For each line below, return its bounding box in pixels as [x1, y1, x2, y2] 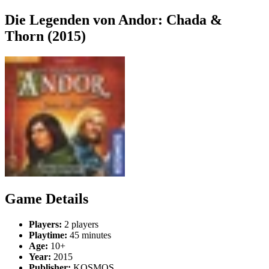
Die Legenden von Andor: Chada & [5, 11, 222, 28]
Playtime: [29, 229, 67, 240]
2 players [62, 219, 98, 229]
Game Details [5, 190, 88, 207]
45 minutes [67, 229, 111, 240]
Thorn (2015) [5, 28, 86, 44]
